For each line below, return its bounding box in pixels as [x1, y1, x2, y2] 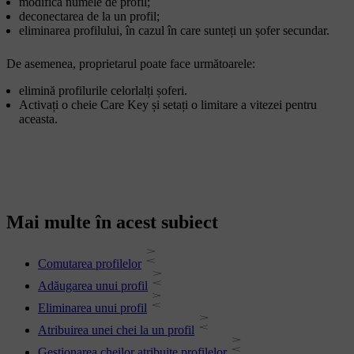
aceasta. [19, 112, 58, 126]
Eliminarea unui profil [38, 301, 147, 315]
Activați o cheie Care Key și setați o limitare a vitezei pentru [19, 98, 317, 112]
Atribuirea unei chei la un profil [38, 323, 194, 337]
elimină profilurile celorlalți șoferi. [19, 84, 187, 98]
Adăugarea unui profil [38, 279, 148, 293]
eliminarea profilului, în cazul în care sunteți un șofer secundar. [19, 24, 330, 38]
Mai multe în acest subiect [6, 212, 218, 233]
